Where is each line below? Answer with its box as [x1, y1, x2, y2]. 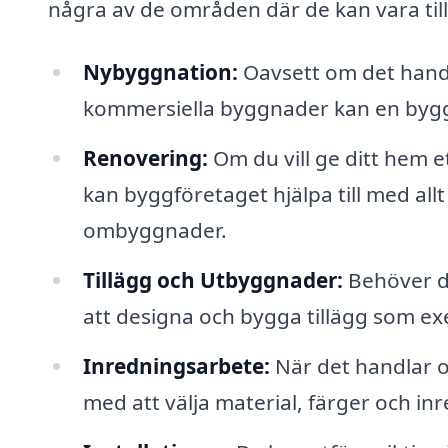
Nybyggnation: [82, 58, 238, 87]
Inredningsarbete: [82, 351, 270, 380]
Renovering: [82, 144, 208, 173]
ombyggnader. [82, 216, 227, 245]
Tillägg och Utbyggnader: [82, 265, 343, 294]
